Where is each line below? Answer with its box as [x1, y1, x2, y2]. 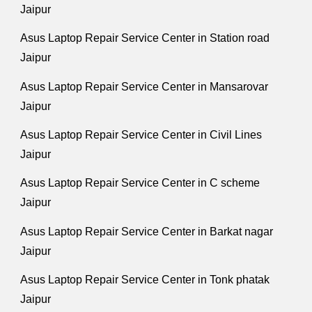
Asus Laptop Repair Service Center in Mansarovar [20, 80, 269, 93]
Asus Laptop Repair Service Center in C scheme [20, 177, 260, 189]
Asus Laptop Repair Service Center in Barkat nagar [20, 225, 274, 237]
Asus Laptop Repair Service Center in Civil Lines [20, 129, 263, 141]
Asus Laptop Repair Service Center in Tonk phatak [20, 273, 270, 286]
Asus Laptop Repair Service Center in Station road [20, 32, 270, 45]
